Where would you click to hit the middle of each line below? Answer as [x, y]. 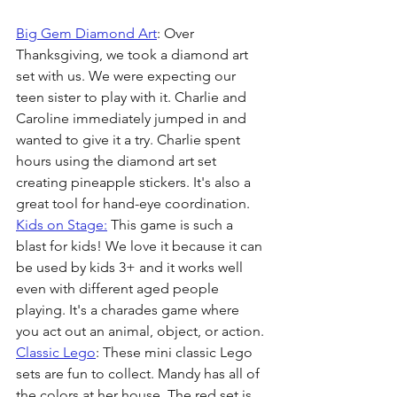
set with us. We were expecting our [128, 75]
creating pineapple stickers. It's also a [135, 182]
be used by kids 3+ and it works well [131, 267]
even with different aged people [119, 288]
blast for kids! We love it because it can [141, 245]
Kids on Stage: [62, 224]
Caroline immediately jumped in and [133, 118]
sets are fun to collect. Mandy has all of [140, 373]
